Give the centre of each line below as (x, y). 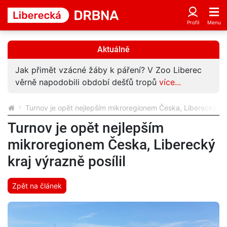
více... (170, 82)
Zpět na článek (37, 186)
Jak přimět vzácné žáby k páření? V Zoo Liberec (108, 70)
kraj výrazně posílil (67, 161)
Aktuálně (113, 49)
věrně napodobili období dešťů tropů (87, 82)
